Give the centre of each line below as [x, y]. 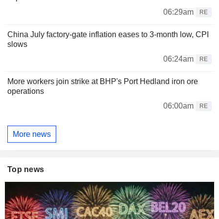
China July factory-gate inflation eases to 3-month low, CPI [108, 34]
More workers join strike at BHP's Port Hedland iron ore [103, 81]
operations [26, 91]
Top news [26, 170]
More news [32, 134]
